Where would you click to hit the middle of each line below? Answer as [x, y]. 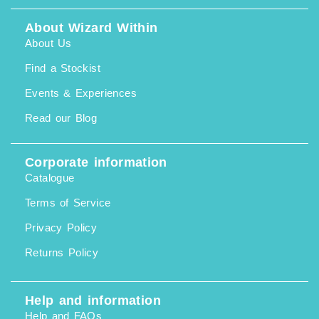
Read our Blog [61, 118]
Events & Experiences [81, 93]
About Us [48, 43]
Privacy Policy [61, 228]
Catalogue [50, 178]
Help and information [93, 300]
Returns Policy [62, 252]
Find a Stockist [63, 68]
